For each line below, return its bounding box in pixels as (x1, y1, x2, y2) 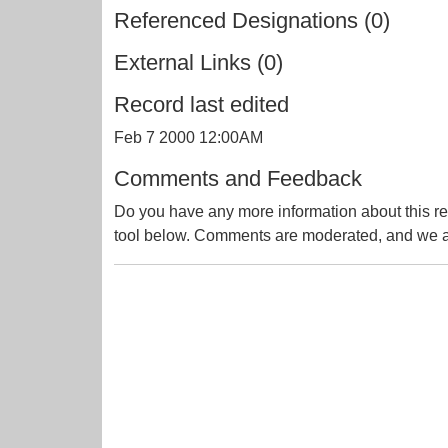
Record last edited (114, 92, 289, 117)
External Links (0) (114, 50, 283, 75)
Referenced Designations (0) (114, 8, 390, 33)
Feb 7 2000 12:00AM (114, 129, 263, 146)
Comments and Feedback (114, 166, 362, 191)
